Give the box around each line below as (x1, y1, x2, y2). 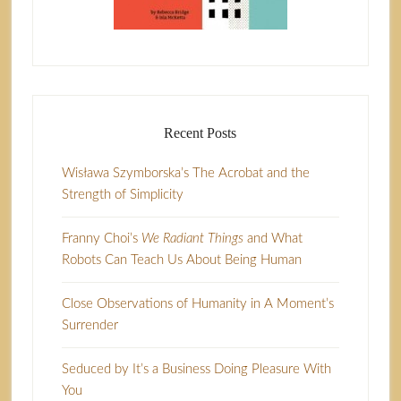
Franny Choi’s (61, 231, 141, 245)
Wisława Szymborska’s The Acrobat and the (61, 166, 310, 180)
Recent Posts (164, 124, 237, 141)
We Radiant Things (141, 231, 243, 245)
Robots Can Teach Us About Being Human (61, 252, 302, 267)
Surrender (61, 318, 118, 332)
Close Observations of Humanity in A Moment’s (61, 296, 334, 311)
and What (243, 231, 303, 245)
